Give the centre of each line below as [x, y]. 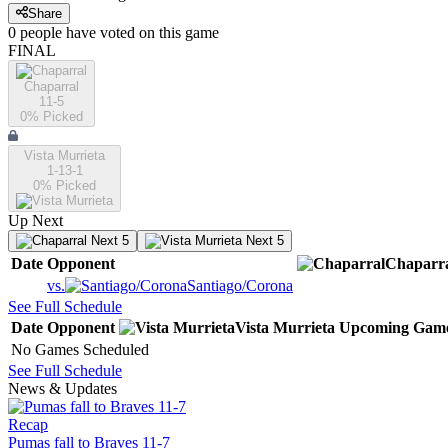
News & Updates [62, 389]
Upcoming [374, 328]
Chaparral [51, 87]
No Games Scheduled [80, 350]
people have [58, 33]
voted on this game [157, 33]
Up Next [35, 221]
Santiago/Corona [240, 286]
